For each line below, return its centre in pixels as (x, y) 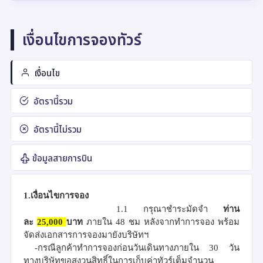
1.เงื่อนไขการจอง (56, 195)
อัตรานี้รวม (52, 101)
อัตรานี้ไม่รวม (56, 129)
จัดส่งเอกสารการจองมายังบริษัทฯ (86, 235)
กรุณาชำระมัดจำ (175, 209)
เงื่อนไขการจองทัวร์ (82, 40)
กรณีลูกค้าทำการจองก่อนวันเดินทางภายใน (123, 247)
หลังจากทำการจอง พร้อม (192, 222)
